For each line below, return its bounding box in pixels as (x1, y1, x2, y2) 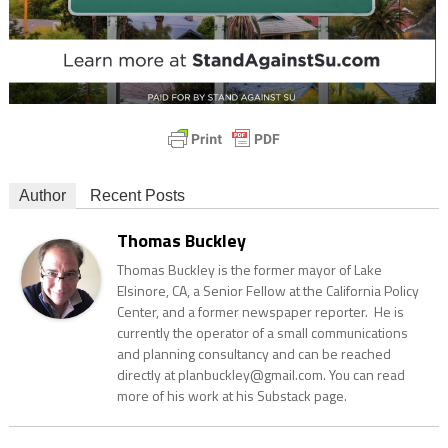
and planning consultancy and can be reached (116, 342, 391, 364)
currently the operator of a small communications (116, 321, 408, 343)
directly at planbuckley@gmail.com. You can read (116, 363, 405, 385)
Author (18, 186, 66, 204)
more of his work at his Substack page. (116, 384, 347, 406)
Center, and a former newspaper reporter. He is (116, 300, 404, 322)
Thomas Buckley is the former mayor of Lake (116, 258, 382, 280)
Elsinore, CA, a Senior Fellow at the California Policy (116, 279, 419, 301)
